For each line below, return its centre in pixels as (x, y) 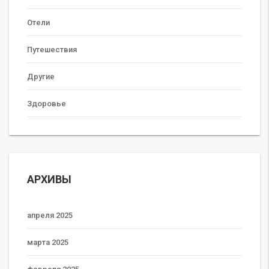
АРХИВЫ (49, 179)
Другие (41, 76)
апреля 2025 (50, 215)
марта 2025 (48, 242)
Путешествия (52, 49)
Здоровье (47, 103)
